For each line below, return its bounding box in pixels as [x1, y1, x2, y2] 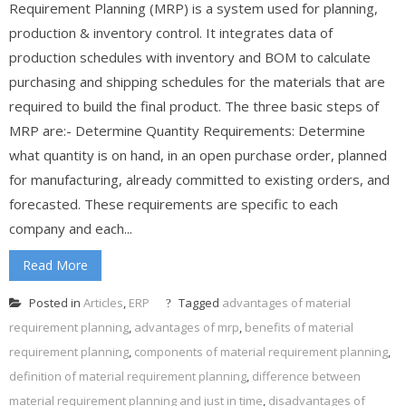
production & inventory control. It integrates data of [9, 23, 333, 42]
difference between [252, 367, 361, 384]
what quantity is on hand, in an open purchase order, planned [9, 145, 387, 164]
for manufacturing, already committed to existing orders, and [9, 169, 390, 188]
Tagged [176, 294, 222, 311]
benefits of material [245, 318, 353, 335]
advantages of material [222, 294, 351, 311]
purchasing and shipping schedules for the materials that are [9, 72, 385, 91]
